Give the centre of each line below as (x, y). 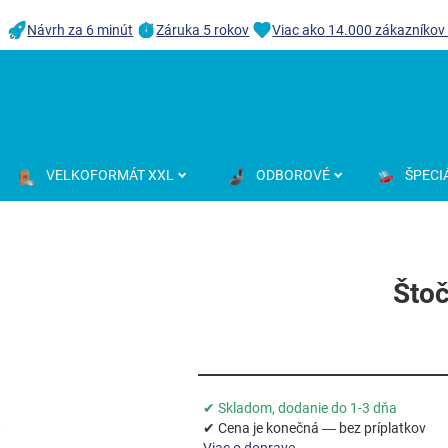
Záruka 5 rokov (203, 30)
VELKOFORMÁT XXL (110, 175)
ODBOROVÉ (292, 175)
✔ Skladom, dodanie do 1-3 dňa (299, 408)
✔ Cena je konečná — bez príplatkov (314, 428)
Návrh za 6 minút (80, 30)
